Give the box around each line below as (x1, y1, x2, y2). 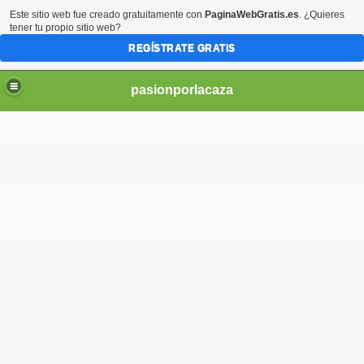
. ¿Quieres (299, 9, 344, 20)
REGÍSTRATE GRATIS (128, 42, 236, 54)
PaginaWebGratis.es (205, 9, 299, 20)
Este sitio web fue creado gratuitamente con (10, 9, 205, 20)
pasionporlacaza (131, 82, 233, 97)
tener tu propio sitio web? (10, 22, 121, 33)
